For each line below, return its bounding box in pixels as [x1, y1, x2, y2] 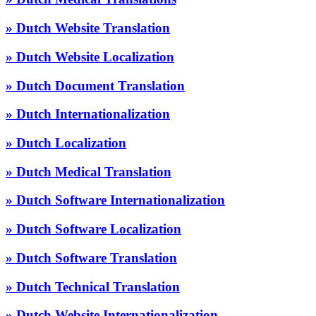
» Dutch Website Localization [6, 49, 174, 64]
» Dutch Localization [6, 135, 126, 150]
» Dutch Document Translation [6, 78, 185, 93]
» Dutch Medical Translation [6, 164, 171, 179]
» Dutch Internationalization [6, 107, 170, 122]
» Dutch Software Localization [6, 221, 181, 237]
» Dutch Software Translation [6, 250, 177, 265]
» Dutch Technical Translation [6, 279, 180, 294]
